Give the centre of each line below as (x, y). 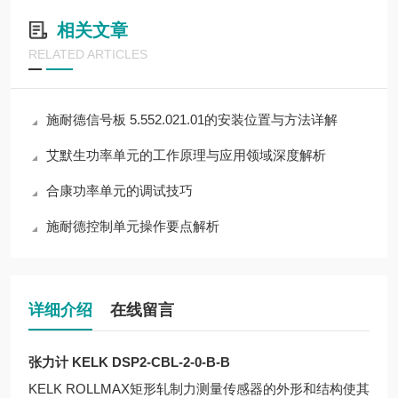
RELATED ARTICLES (88, 54)
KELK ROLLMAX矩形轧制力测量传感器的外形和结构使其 (199, 389)
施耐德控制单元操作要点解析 (133, 226)
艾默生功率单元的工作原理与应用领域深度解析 (186, 155)
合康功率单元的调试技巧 (119, 191)
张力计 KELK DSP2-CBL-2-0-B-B (129, 362)
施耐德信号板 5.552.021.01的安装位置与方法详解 (192, 119)
